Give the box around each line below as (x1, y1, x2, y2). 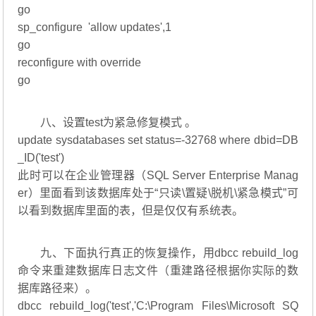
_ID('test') (18, 152, 65, 164)
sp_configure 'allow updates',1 (18, 21, 172, 34)
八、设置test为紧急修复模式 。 (40, 116, 197, 129)
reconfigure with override (18, 56, 142, 69)
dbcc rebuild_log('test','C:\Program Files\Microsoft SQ (18, 300, 298, 312)
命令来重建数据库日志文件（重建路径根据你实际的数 (18, 265, 298, 277)
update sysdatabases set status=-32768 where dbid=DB (18, 134, 298, 147)
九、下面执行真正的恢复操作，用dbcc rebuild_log (40, 247, 298, 260)
